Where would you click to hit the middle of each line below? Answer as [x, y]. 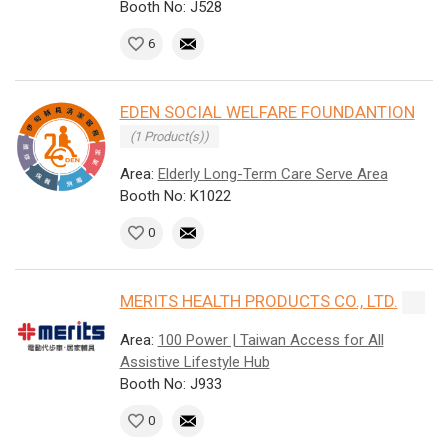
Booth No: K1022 [175, 196]
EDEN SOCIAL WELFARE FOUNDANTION [267, 112]
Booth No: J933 [170, 384]
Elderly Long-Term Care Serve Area [272, 174]
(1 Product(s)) [169, 137]
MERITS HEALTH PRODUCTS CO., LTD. [258, 301]
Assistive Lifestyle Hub [194, 362]
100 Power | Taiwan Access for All [270, 340]
